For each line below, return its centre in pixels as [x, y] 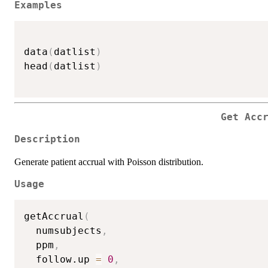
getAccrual [54, 217]
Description [47, 139]
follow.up [60, 260]
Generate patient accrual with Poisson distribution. [109, 162]
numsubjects [63, 231]
